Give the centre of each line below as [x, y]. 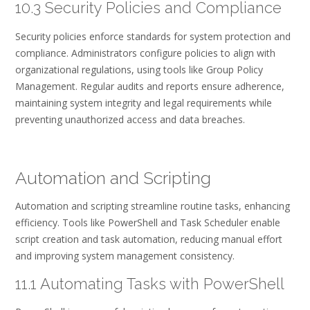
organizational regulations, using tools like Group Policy [139, 70]
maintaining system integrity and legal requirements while [144, 103]
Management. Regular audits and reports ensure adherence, [150, 86]
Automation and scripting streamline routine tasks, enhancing [153, 206]
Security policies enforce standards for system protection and [153, 37]
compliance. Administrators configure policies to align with [145, 53]
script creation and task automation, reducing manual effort [149, 239]
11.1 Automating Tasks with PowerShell [150, 283]
